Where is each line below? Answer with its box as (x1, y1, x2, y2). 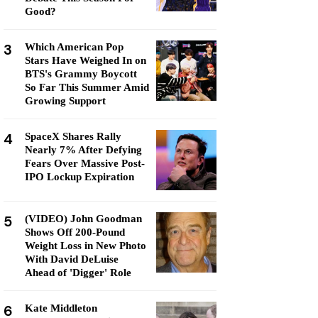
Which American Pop (25, 41, 124, 53)
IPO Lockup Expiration (25, 171, 134, 182)
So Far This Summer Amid (25, 82, 149, 93)
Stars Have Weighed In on (25, 55, 146, 66)
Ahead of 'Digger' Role (25, 267, 131, 278)
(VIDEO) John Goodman (25, 213, 142, 224)
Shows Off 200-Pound (25, 226, 125, 238)
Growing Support (25, 95, 106, 106)
